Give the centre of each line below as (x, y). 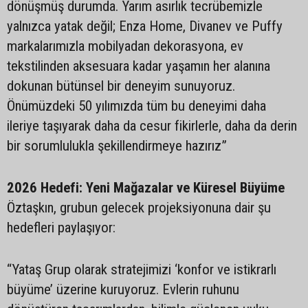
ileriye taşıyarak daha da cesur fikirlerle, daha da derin (152, 126)
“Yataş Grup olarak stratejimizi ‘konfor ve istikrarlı (142, 269)
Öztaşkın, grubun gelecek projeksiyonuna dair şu (139, 208)
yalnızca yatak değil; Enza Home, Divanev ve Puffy (145, 26)
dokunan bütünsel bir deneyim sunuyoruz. (121, 86)
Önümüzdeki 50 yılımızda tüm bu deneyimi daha (136, 106)
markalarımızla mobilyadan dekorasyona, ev (125, 46)
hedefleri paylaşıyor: (61, 228)
